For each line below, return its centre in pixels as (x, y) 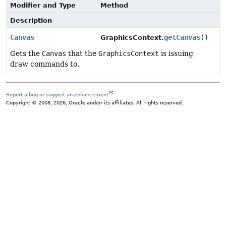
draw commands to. (45, 64)
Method (115, 5)
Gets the (26, 53)
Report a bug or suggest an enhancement (57, 95)
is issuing (176, 53)
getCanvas (182, 37)
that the (82, 53)
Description (31, 20)
